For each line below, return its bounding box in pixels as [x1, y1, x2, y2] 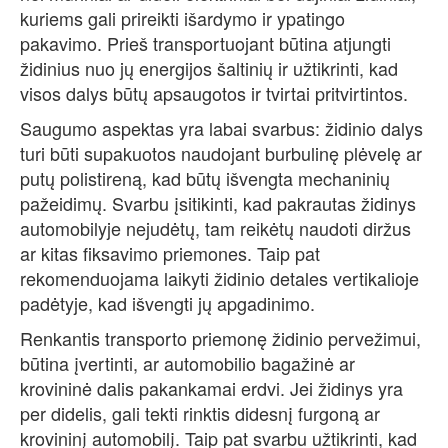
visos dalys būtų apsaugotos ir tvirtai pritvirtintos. [20, 80, 408, 107]
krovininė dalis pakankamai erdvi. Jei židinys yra [20, 375, 403, 402]
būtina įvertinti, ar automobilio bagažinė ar [20, 350, 355, 377]
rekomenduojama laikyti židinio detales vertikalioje [20, 265, 419, 292]
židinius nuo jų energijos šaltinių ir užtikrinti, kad [20, 55, 398, 82]
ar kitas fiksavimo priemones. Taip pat [20, 240, 320, 267]
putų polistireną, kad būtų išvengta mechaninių [20, 165, 390, 192]
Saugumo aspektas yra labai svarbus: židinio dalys [20, 115, 423, 142]
